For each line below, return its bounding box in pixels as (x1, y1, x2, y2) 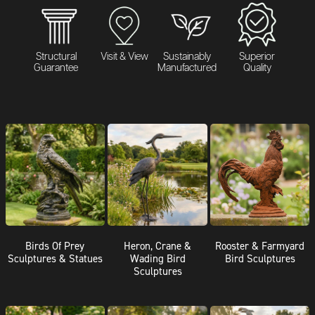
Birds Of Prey (25, 238, 85, 252)
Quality (243, 63, 271, 73)
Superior (239, 51, 276, 62)
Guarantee (34, 63, 79, 73)
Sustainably (163, 51, 212, 62)
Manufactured (157, 63, 217, 73)
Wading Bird (129, 251, 186, 265)
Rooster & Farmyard (215, 238, 305, 252)
